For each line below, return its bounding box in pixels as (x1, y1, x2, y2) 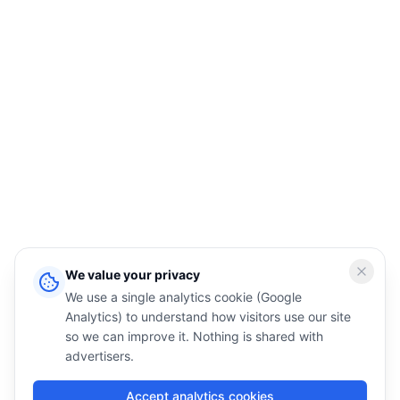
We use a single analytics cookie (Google (65, 289, 302, 304)
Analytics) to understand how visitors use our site (65, 309, 351, 324)
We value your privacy (65, 267, 200, 282)
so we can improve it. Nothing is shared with (65, 329, 323, 344)
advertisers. (65, 348, 134, 363)
